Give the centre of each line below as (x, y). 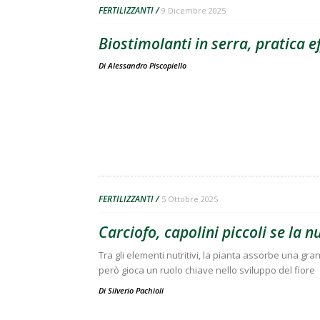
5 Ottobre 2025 (190, 199)
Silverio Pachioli (136, 290)
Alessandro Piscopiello (147, 65)
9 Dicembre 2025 (194, 10)
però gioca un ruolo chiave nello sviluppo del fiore (207, 270)
